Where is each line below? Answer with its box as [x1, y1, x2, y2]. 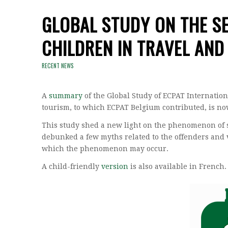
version [101, 162, 128, 171]
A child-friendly [42, 162, 101, 171]
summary [49, 92, 82, 100]
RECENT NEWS [42, 61, 74, 70]
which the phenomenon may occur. [42, 145, 168, 153]
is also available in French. [128, 162, 226, 171]
